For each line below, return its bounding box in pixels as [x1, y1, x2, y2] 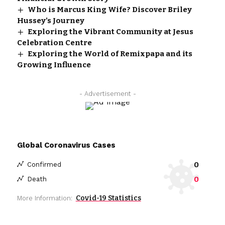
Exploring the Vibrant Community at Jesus [27, 27, 193, 36]
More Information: [17, 194, 72, 202]
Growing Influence [17, 60, 91, 69]
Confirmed [27, 161, 61, 169]
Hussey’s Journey [17, 16, 84, 25]
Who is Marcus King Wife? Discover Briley [27, 5, 192, 14]
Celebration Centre [17, 38, 92, 47]
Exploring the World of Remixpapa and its [27, 49, 192, 58]
